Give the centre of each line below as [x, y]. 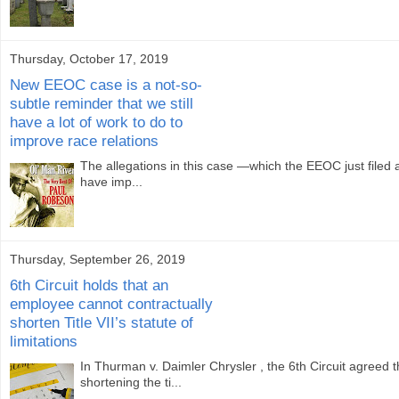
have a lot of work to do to [96, 122]
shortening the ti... [131, 383]
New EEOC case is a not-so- [106, 84]
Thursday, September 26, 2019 [98, 260]
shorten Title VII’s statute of [102, 322]
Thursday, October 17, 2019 [89, 59]
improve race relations [84, 140]
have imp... [112, 182]
